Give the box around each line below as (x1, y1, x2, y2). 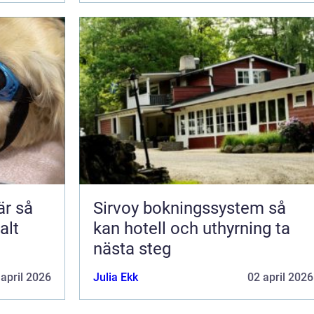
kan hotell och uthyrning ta (93, 218, 290, 238)
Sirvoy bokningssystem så (93, 198, 268, 218)
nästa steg (93, 238, 171, 259)
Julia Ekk (93, 270, 138, 284)
